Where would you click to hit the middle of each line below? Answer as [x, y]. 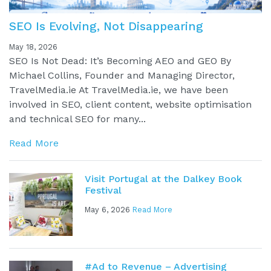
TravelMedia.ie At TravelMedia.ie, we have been [119, 90]
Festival [103, 190]
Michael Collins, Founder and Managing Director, [122, 75]
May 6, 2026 [108, 209]
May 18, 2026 [33, 47]
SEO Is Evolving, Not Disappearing [106, 26]
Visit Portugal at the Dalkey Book [163, 178]
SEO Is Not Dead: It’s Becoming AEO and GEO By [120, 60]
